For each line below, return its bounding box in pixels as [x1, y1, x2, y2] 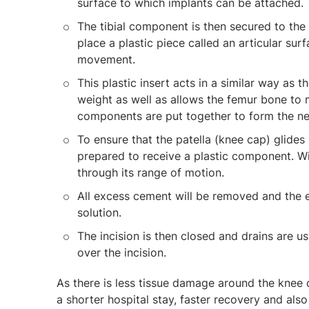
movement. [77, 52, 135, 66]
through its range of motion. [77, 166, 224, 179]
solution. [77, 206, 121, 219]
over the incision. [77, 246, 166, 259]
